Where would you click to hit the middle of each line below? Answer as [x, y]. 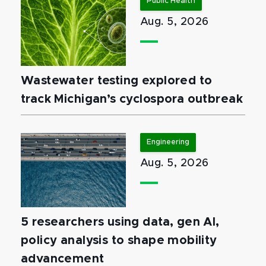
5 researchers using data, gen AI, [120, 222]
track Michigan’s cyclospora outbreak [132, 99]
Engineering [168, 142]
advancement [63, 259]
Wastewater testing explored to [117, 80]
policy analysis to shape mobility [119, 240]
